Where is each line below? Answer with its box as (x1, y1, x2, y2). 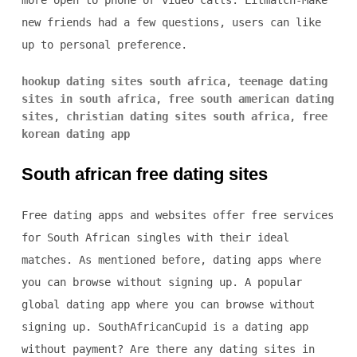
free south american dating (167, 92, 334, 106)
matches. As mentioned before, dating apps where (21, 253, 321, 267)
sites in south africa (21, 92, 155, 106)
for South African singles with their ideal (21, 231, 289, 245)
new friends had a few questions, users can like (21, 16, 321, 29)
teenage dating (237, 75, 328, 88)
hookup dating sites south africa (21, 75, 226, 88)
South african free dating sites (21, 164, 268, 185)
